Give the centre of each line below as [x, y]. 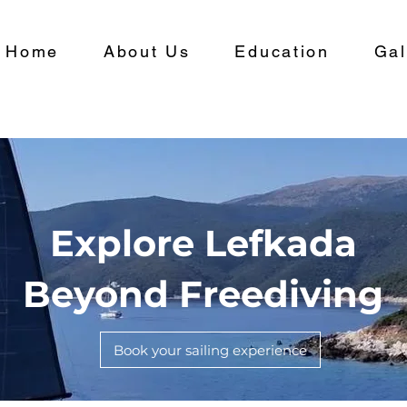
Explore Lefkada [203, 243]
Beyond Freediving [203, 294]
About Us [147, 51]
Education [282, 51]
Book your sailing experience [210, 350]
